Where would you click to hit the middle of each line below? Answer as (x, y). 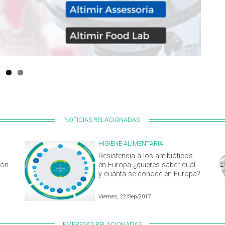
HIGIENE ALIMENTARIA (131, 144)
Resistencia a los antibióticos (146, 156)
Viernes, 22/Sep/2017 (125, 197)
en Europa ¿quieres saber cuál (147, 165)
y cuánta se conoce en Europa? (149, 174)
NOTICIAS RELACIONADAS (102, 120)
